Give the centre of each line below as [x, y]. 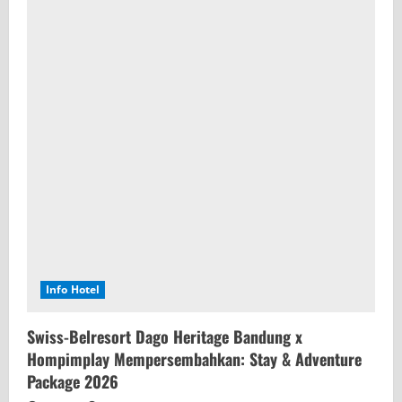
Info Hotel [73, 289]
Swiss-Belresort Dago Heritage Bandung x [165, 336]
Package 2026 [73, 381]
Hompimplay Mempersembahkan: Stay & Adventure [194, 358]
